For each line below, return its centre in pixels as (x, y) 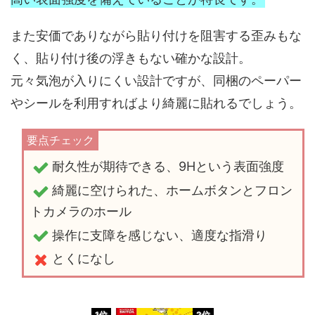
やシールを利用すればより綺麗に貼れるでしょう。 (156, 103)
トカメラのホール (81, 211)
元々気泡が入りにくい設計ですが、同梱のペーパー (156, 81)
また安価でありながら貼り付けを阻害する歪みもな (156, 36)
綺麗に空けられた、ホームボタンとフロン (172, 190)
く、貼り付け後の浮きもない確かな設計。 (131, 58)
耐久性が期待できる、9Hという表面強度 (168, 167)
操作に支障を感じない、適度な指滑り (159, 235)
